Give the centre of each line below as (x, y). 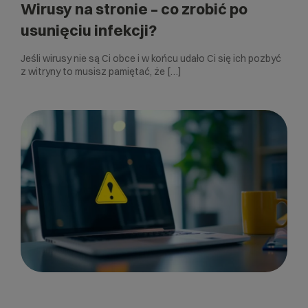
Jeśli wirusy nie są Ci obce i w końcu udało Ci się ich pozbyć (151, 58)
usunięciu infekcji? (89, 30)
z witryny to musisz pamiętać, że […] (101, 71)
